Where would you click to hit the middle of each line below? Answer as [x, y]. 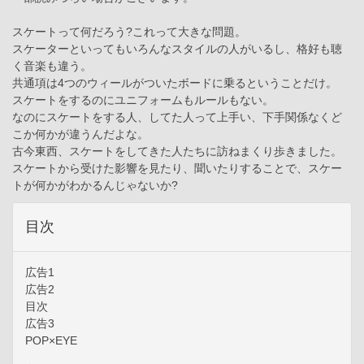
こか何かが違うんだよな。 [80, 134]
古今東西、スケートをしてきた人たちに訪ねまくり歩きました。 [177, 151]
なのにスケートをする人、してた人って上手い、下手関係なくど [177, 117]
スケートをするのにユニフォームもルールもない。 [143, 100]
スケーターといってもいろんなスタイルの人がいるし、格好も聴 [177, 48]
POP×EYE [51, 340]
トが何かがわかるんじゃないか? [95, 185]
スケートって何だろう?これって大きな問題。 [129, 31]
